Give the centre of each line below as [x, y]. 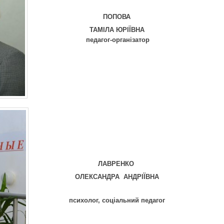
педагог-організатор [118, 40]
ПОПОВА [117, 16]
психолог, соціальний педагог [117, 200]
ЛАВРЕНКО [117, 163]
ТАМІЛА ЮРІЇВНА [117, 30]
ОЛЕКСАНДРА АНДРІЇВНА [117, 177]
